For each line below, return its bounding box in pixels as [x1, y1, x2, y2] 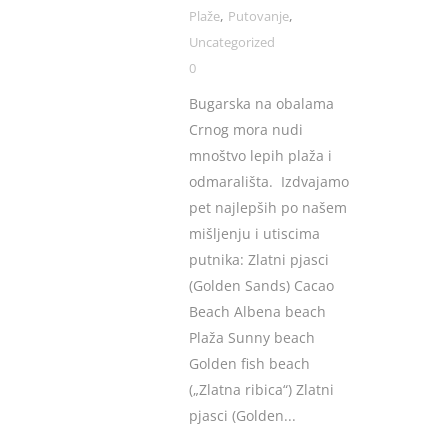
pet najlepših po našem [189, 198, 347, 218]
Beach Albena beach [189, 302, 326, 322]
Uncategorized [189, 33, 275, 52]
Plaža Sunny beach [189, 328, 315, 348]
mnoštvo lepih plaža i [189, 146, 332, 166]
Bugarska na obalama [189, 94, 334, 114]
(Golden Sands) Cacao [189, 276, 334, 296]
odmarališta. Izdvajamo [189, 172, 349, 192]
